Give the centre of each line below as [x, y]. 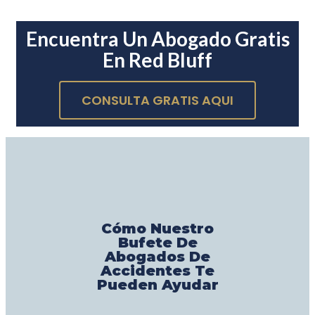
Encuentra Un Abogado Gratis [157, 38]
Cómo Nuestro [157, 228]
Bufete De [157, 242]
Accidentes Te [157, 270]
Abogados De [157, 256]
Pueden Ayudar [157, 284]
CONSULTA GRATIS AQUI [157, 100]
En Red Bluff [157, 59]
